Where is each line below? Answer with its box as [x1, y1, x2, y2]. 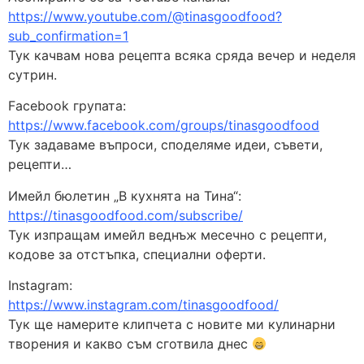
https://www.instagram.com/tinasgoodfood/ [8, 297, 279, 314]
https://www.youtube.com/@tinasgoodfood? [8, 8, 282, 25]
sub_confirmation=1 [8, 28, 128, 45]
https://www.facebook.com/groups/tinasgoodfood [8, 117, 319, 134]
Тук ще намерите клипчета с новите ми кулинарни [8, 316, 336, 333]
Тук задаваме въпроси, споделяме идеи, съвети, [8, 136, 323, 154]
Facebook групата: [8, 97, 126, 115]
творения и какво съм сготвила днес [8, 336, 252, 353]
